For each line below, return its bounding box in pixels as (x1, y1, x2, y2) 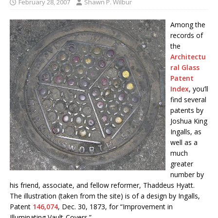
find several (170, 95, 206, 104)
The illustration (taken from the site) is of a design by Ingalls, (10, 191, 200, 200)
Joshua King (170, 116, 207, 126)
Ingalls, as (170, 127, 201, 136)
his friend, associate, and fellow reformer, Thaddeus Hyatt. (10, 181, 195, 190)
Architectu (170, 52, 206, 61)
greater (170, 159, 193, 168)
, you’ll (189, 84, 208, 93)
